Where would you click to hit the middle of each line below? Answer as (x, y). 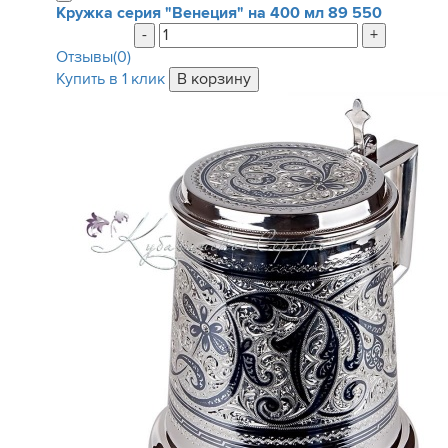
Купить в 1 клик (110, 79)
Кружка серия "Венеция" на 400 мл (191, 13)
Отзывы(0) (93, 57)
